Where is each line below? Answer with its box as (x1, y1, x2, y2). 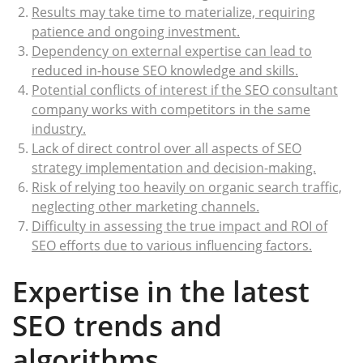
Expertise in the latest (12, 272, 310, 310)
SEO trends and (12, 306, 222, 344)
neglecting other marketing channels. (32, 198, 259, 216)
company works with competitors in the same (32, 100, 310, 118)
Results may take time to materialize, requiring (32, 3, 315, 21)
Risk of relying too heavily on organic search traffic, (32, 178, 342, 196)
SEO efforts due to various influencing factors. (32, 237, 312, 254)
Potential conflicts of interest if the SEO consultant (32, 81, 338, 99)
